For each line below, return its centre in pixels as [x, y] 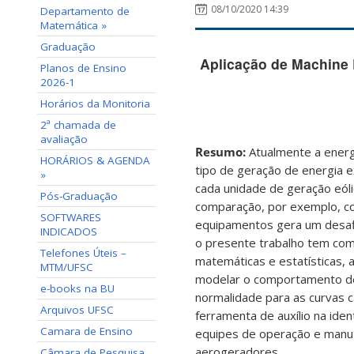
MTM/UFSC [67, 267]
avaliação [64, 139]
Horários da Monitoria [95, 104]
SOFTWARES [71, 217]
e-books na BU [77, 288]
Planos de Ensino [83, 68]
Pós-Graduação [79, 196]
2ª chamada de [78, 125]
